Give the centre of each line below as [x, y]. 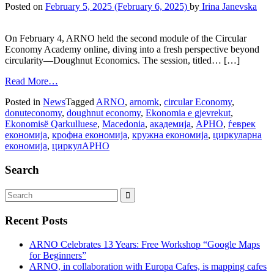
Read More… [31, 81]
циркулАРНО [81, 146]
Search [22, 169]
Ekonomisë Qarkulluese [51, 124]
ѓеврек [242, 124]
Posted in [24, 102]
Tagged [81, 102]
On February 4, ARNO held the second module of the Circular [126, 38]
